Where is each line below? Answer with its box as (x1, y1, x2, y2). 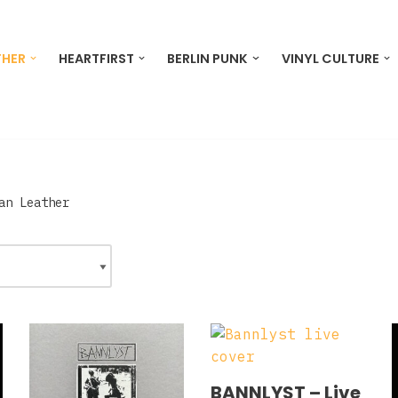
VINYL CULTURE (281, 49, 379, 68)
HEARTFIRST (59, 49, 135, 68)
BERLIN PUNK (167, 49, 249, 68)
